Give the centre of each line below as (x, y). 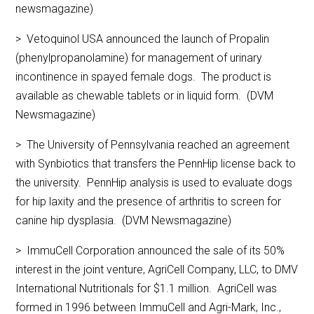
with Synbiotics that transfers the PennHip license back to (156, 164)
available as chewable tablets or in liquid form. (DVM (145, 96)
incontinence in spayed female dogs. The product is (144, 77)
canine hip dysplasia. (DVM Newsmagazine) (124, 221)
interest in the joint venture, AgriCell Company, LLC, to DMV (157, 270)
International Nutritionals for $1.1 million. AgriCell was (146, 289)
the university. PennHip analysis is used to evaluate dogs (154, 183)
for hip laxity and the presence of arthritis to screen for (149, 202)
